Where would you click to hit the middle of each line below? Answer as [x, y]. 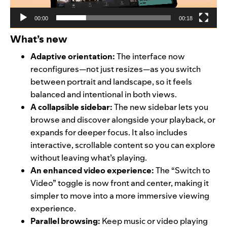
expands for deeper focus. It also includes [109, 133]
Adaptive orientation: [73, 56]
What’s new [39, 39]
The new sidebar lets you [161, 107]
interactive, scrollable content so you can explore [123, 145]
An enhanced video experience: [93, 171]
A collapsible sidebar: [72, 107]
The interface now [151, 56]
